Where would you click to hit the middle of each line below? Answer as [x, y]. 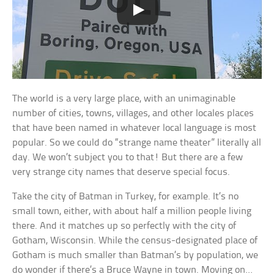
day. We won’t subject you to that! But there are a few [128, 157]
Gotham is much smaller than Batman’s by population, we [135, 255]
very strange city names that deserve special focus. [121, 172]
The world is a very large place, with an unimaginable [124, 98]
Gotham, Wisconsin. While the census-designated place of [135, 240]
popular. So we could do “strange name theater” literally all [137, 143]
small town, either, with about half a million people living [132, 211]
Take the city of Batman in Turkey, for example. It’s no [126, 196]
